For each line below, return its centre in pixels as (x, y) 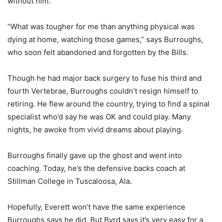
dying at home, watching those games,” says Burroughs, (105, 39)
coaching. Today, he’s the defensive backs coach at (96, 168)
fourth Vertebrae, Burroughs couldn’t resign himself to (103, 91)
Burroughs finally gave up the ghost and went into (95, 155)
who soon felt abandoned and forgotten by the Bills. (98, 52)
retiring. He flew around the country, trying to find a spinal (109, 104)
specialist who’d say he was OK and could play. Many (99, 117)
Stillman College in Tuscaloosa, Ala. (70, 181)
